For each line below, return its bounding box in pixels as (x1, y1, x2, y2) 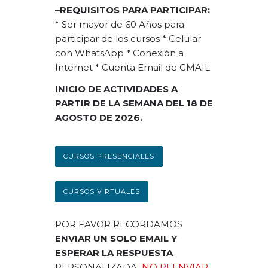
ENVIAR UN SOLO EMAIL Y (54, 233, 177, 244)
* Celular (159, 33, 201, 44)
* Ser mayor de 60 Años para (54, 19, 184, 30)
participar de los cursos (54, 33, 160, 44)
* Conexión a (123, 47, 184, 59)
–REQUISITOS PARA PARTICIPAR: (54, 4, 210, 16)
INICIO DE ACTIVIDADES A (54, 83, 178, 95)
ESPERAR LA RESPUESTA (54, 247, 173, 258)
